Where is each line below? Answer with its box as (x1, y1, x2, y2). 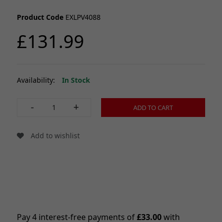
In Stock (62, 75, 90, 85)
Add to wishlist (29, 130, 80, 140)
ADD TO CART (133, 103, 173, 112)
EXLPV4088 (63, 12, 101, 22)
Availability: (17, 75, 57, 85)
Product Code (17, 12, 63, 22)
